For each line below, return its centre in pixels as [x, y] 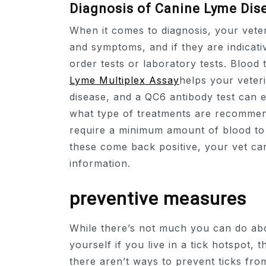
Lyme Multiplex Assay [124, 80]
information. [100, 164]
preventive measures [158, 198]
